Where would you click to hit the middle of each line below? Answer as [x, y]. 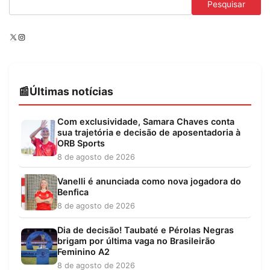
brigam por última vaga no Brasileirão [136, 240]
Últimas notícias [71, 91]
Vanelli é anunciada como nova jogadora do [149, 181]
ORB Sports [81, 143]
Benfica [73, 192]
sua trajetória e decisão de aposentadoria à [149, 132]
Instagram [36, 36]
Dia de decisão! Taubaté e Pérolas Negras [146, 230]
